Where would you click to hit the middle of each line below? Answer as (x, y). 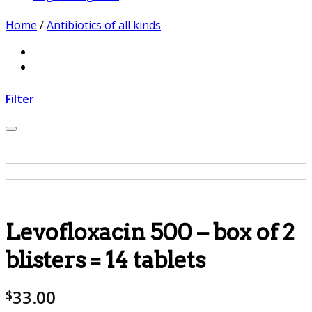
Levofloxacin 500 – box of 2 (150, 232)
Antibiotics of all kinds (104, 25)
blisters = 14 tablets (106, 260)
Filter (20, 99)
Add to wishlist (269, 135)
